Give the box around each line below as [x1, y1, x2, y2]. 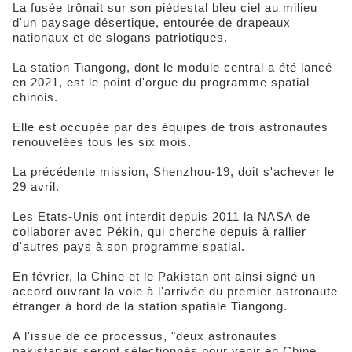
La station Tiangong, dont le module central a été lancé [13, 60, 332, 74]
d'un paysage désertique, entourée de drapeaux [13, 15, 291, 29]
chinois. [13, 90, 58, 104]
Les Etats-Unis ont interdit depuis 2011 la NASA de [13, 209, 310, 223]
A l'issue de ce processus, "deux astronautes [13, 328, 277, 343]
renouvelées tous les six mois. [13, 134, 192, 148]
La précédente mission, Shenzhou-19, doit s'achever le [13, 164, 335, 178]
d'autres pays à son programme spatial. [13, 239, 245, 253]
